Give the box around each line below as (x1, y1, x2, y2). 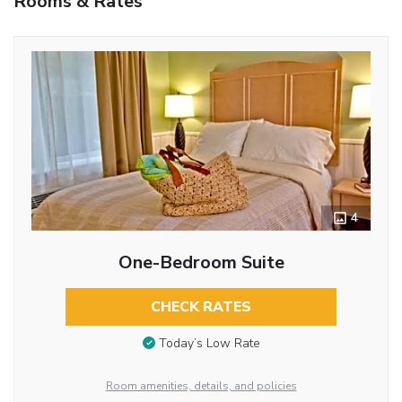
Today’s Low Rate (158, 335, 260, 353)
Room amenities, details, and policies (105, 378, 297, 393)
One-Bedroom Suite (118, 249, 284, 275)
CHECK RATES (151, 296, 251, 317)
